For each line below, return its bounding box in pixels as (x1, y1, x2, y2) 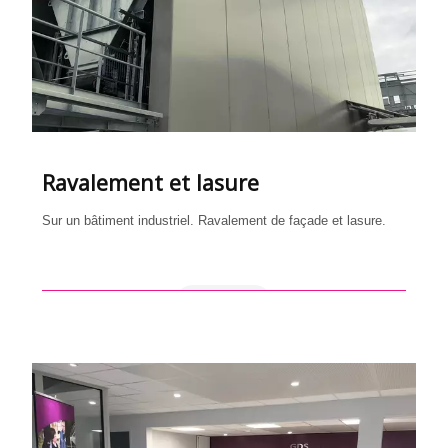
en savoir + (190, 293, 258, 312)
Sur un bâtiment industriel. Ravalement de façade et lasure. (42, 212, 387, 228)
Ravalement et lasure (42, 167, 260, 197)
